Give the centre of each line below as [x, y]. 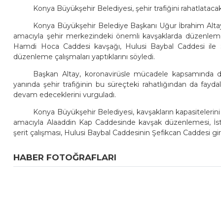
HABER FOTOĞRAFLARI [65, 158]
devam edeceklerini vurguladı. [65, 95]
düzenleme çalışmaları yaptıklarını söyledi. [84, 57]
